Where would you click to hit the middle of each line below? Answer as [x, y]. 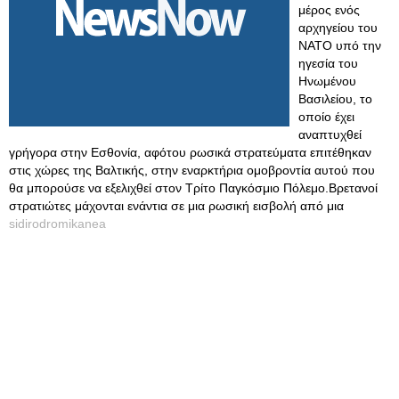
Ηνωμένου [327, 81]
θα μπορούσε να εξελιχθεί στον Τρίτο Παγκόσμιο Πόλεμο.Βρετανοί [193, 188]
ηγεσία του [328, 63]
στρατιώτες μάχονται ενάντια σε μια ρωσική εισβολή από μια [176, 206]
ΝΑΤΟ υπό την [340, 45]
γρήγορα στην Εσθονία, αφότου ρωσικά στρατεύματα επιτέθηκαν [190, 152]
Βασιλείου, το [335, 99]
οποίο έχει [326, 117]
